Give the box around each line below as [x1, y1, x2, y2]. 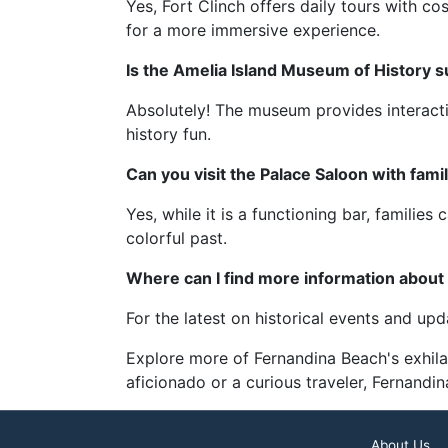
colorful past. [126, 228, 227, 248]
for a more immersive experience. [126, 20, 380, 40]
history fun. [126, 124, 211, 144]
